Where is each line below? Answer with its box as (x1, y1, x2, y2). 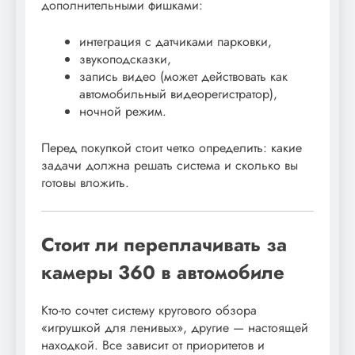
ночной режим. (79, 101, 166, 120)
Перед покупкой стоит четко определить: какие (41, 138, 302, 157)
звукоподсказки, (79, 49, 171, 68)
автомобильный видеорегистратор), (79, 84, 277, 103)
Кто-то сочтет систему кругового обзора (41, 300, 257, 319)
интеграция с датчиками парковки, (79, 32, 272, 51)
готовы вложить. (41, 173, 129, 192)
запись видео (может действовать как (79, 67, 288, 86)
